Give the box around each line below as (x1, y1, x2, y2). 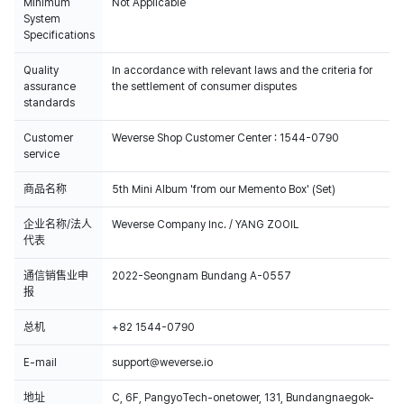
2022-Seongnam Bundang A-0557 (112, 270, 291, 282)
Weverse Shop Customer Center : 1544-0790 (112, 132, 339, 144)
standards (23, 96, 75, 109)
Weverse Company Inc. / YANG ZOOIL (112, 218, 298, 231)
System (23, 13, 60, 25)
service (23, 148, 60, 161)
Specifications (23, 29, 95, 41)
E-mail (23, 356, 57, 369)
